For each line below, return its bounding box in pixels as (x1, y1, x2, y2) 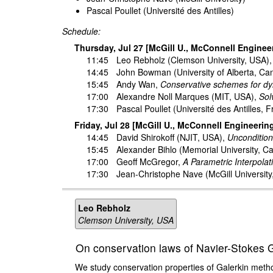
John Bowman (116, 66, 171, 79)
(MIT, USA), (208, 90, 259, 103)
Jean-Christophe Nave (116, 168, 203, 180)
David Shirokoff (116, 131, 174, 144)
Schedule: (62, 25, 101, 38)
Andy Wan (116, 78, 155, 91)
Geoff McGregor (116, 155, 178, 168)
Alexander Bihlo (116, 143, 177, 156)
